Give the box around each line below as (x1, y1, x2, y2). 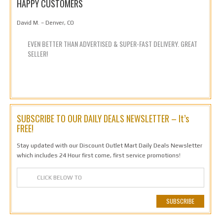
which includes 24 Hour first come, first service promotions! (17, 151, 181, 159)
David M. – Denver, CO (17, 20, 74, 26)
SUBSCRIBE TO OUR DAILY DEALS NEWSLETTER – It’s (17, 112, 189, 125)
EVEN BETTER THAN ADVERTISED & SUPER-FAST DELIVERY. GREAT (28, 38, 197, 49)
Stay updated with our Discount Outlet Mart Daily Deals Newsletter (17, 142, 202, 149)
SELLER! (28, 48, 48, 59)
